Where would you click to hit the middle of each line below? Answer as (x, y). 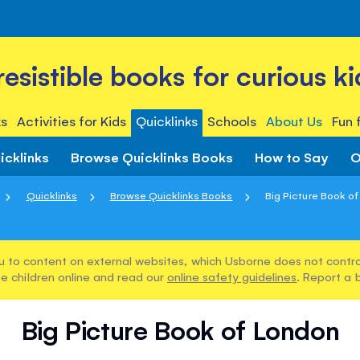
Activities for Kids (71, 121)
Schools (232, 121)
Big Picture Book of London (180, 330)
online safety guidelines (232, 276)
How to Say (292, 156)
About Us (295, 121)
